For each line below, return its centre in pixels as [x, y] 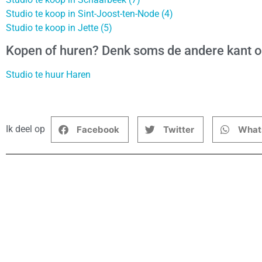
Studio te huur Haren [48, 74]
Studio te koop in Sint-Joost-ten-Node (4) [89, 13]
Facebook [98, 129]
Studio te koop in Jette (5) [59, 27]
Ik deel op [25, 129]
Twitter [179, 129]
